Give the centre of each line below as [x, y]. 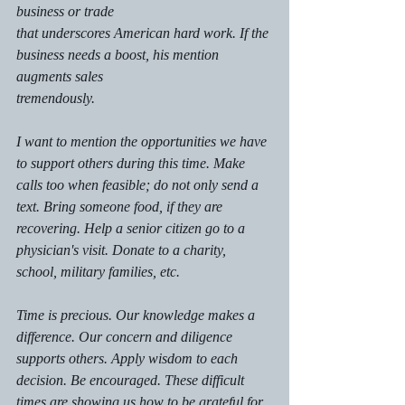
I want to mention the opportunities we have [143, 141]
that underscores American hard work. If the [144, 33]
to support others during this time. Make [132, 163]
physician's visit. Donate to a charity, [123, 250]
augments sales [60, 76]
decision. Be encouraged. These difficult [132, 380]
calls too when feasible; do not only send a [139, 184]
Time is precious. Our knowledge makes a [137, 315]
